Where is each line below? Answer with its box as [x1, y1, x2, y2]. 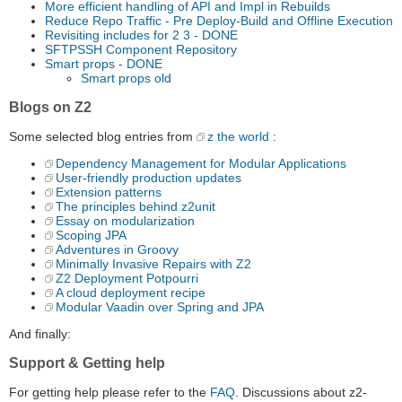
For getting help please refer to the [9, 385, 210, 400]
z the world [207, 129, 269, 144]
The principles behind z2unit [56, 199, 215, 214]
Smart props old [81, 71, 171, 86]
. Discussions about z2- [235, 385, 367, 400]
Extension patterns [56, 185, 162, 200]
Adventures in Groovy [56, 242, 179, 258]
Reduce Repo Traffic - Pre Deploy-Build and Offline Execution [45, 13, 393, 29]
